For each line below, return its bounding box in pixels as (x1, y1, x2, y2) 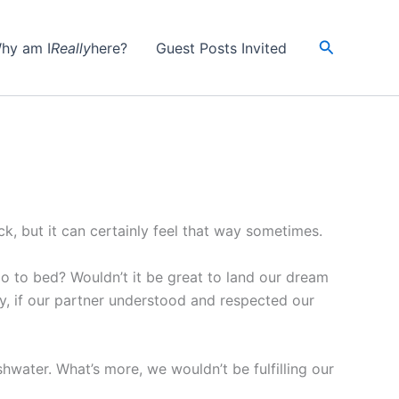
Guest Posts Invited (155, 38, 287, 57)
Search (317, 36, 370, 54)
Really (50, 38, 91, 57)
